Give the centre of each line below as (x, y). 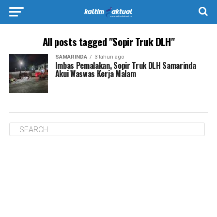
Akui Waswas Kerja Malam (95, 74)
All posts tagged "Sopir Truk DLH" (108, 41)
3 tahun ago (109, 57)
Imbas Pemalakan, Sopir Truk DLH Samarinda (125, 65)
